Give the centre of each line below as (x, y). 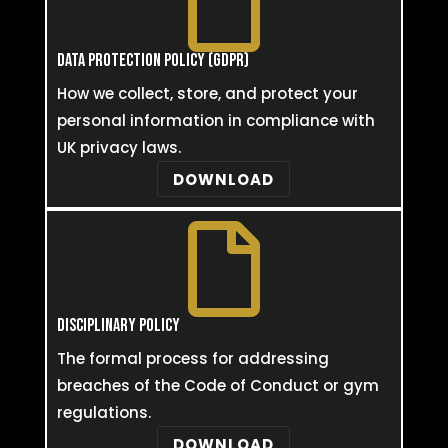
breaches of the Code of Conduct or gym (217, 385)
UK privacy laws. (118, 147)
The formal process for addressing (192, 358)
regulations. (103, 412)
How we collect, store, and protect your (207, 93)
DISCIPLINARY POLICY (118, 325)
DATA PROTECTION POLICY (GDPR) (152, 60)
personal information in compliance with (215, 120)
